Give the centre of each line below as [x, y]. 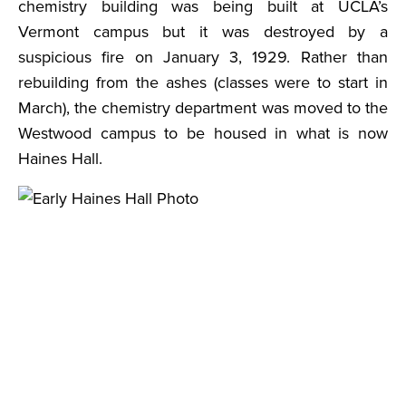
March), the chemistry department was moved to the [203, 108]
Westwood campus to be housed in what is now [203, 133]
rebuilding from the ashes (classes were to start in [203, 82]
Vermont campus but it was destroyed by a [203, 32]
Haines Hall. [63, 159]
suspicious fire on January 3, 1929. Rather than [203, 57]
